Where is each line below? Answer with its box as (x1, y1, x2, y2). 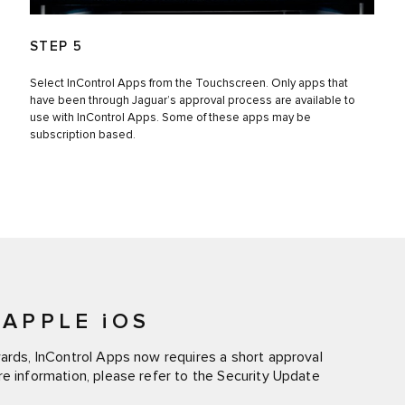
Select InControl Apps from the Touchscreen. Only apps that (29, 77, 348, 89)
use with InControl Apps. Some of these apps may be (29, 111, 311, 124)
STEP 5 (29, 39, 83, 53)
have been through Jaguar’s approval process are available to (29, 94, 355, 107)
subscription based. (29, 128, 136, 141)
